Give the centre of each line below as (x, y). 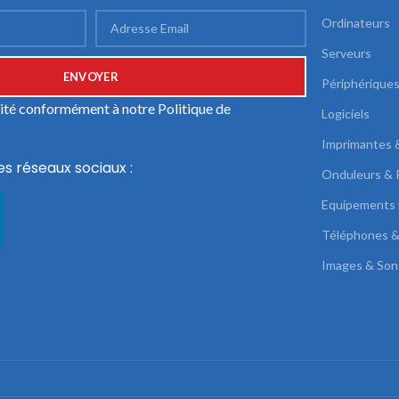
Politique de (195, 108)
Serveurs (347, 53)
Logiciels (346, 113)
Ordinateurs (356, 22)
